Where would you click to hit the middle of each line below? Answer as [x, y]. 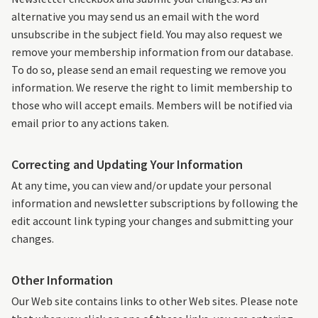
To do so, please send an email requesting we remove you [149, 70]
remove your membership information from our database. [152, 52]
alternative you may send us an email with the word [135, 17]
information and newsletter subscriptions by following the [155, 203]
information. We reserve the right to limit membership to [152, 88]
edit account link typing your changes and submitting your [152, 221]
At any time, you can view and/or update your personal [142, 186]
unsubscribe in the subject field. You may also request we [147, 34]
